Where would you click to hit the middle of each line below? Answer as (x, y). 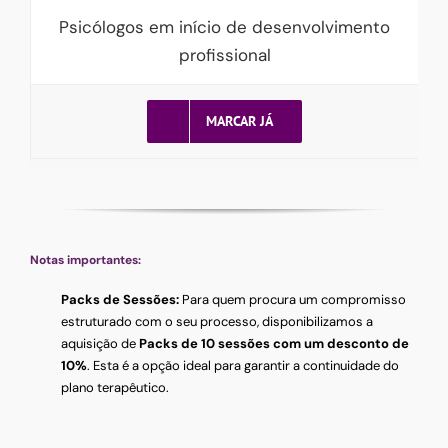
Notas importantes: (85, 260)
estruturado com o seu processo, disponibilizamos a (217, 322)
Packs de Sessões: (120, 300)
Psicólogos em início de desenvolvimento (224, 27)
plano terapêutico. (115, 388)
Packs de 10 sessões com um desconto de (274, 344)
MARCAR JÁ (239, 121)
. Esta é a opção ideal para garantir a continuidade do (243, 366)
